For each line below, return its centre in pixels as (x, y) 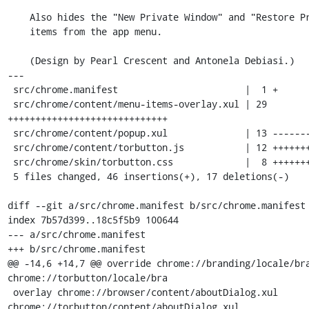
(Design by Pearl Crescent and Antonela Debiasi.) (18, 60)
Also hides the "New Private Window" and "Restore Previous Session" (18, 17)
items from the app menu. (18, 31)
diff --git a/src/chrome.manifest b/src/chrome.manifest (156, 205)
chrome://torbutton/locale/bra (87, 278)
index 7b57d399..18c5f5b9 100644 (93, 220)
